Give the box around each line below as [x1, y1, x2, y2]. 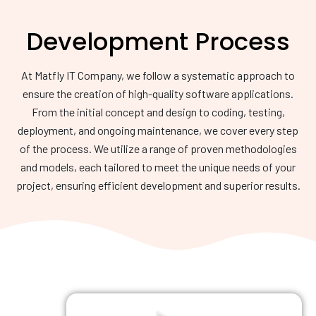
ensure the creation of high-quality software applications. [23, 87, 293, 100]
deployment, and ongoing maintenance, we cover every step [18, 123, 298, 137]
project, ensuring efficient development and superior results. [16, 178, 300, 192]
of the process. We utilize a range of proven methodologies [19, 142, 297, 155]
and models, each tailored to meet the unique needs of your [20, 160, 296, 174]
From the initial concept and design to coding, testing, [31, 105, 285, 119]
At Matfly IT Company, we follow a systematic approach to [21, 68, 295, 82]
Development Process [26, 25, 290, 59]
